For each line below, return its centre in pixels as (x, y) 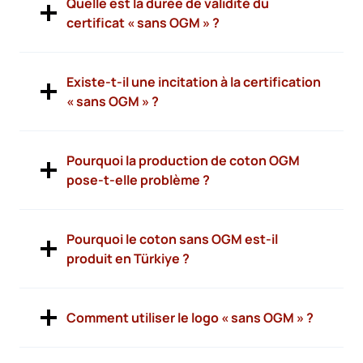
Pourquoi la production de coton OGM (183, 161)
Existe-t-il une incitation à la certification (194, 82)
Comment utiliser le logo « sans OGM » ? (190, 318)
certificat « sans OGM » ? (143, 23)
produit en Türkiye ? (128, 259)
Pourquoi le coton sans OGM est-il (172, 239)
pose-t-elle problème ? (138, 180)
